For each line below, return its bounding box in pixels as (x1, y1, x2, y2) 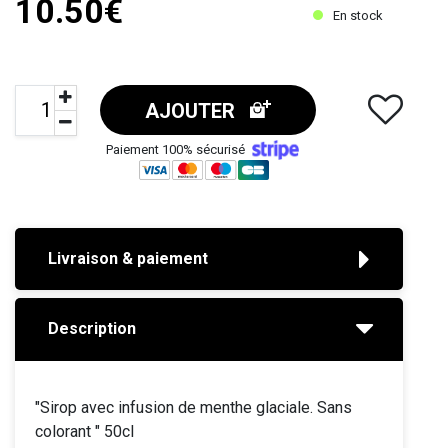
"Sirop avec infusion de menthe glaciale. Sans (35, 398, 352, 418)
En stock (333, 7, 383, 23)
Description (48, 319, 136, 339)
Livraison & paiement (48, 249, 208, 269)
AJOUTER (145, 98, 241, 123)
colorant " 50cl (35, 422, 134, 442)
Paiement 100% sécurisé (105, 141, 248, 157)
